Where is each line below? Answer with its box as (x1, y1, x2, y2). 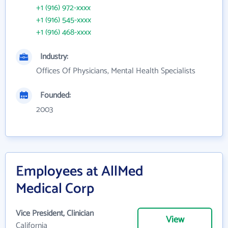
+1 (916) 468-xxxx (36, 25, 91, 39)
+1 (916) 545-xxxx (36, 13, 91, 27)
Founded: (40, 88, 71, 102)
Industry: (40, 49, 68, 64)
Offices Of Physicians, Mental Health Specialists (36, 64, 195, 78)
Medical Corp (16, 177, 94, 201)
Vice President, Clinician (16, 206, 94, 220)
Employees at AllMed (16, 159, 144, 183)
